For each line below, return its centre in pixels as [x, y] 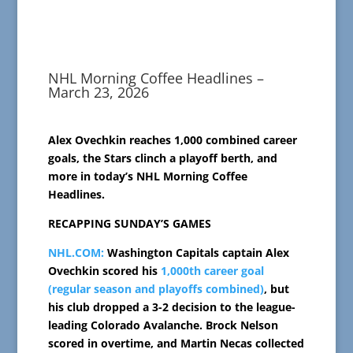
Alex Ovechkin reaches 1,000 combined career [172, 139]
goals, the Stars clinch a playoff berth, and [162, 158]
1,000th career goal [212, 270]
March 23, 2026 [98, 92]
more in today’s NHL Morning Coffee [147, 176]
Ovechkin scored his [104, 270]
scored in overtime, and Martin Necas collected [176, 343]
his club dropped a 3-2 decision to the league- [171, 307]
